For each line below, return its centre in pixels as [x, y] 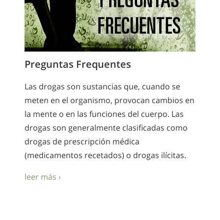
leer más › [43, 177]
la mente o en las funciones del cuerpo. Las [104, 114]
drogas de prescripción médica [82, 141]
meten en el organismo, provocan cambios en [110, 100]
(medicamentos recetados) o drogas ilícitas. [105, 155]
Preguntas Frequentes [78, 64]
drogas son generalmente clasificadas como [106, 127]
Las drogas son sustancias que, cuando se [102, 86]
